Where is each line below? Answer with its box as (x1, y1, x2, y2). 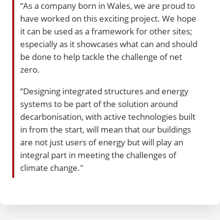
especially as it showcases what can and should (20, 38, 197, 50)
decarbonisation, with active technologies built (20, 110, 195, 122)
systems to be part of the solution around (20, 97, 178, 110)
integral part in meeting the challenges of (20, 148, 176, 161)
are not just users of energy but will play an (20, 136, 183, 148)
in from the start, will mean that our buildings (20, 123, 191, 135)
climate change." (20, 161, 83, 173)
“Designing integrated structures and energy (20, 84, 189, 97)
